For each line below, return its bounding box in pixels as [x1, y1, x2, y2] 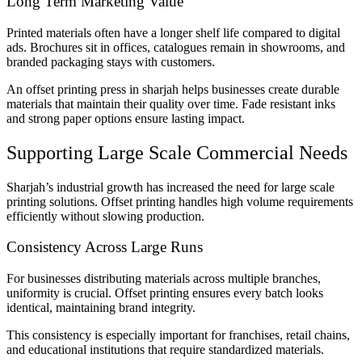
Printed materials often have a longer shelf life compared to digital [6, 25, 340, 40]
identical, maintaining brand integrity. [6, 301, 196, 315]
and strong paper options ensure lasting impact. [6, 111, 245, 125]
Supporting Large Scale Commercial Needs [6, 141, 347, 163]
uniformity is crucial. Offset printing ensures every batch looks [6, 286, 323, 301]
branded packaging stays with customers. [6, 54, 215, 69]
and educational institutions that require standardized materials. [6, 343, 324, 357]
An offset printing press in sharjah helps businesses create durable [6, 82, 339, 96]
